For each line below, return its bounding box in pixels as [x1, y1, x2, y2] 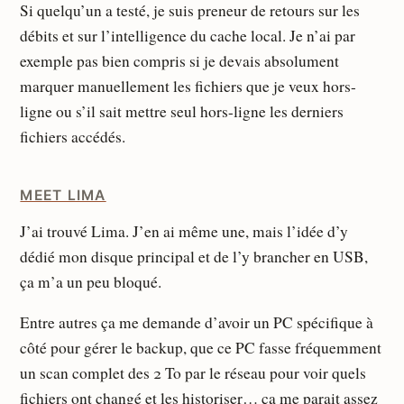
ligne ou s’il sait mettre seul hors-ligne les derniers [20, 101, 344, 123]
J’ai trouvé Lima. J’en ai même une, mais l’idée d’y [20, 220, 349, 242]
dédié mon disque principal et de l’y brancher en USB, [20, 245, 369, 267]
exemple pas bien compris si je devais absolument [20, 50, 340, 72]
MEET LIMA [20, 186, 106, 204]
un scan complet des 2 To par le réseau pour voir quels [20, 363, 367, 384]
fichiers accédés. [20, 126, 126, 148]
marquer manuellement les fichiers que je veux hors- [20, 76, 357, 97]
